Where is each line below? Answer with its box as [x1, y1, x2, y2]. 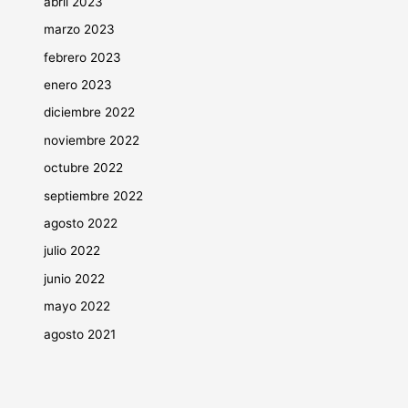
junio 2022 [44, 270, 106, 286]
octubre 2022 [44, 160, 124, 176]
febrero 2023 [44, 49, 122, 65]
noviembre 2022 [44, 132, 140, 148]
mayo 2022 [44, 299, 111, 314]
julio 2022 [44, 243, 101, 259]
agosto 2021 [44, 326, 117, 342]
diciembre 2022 [44, 105, 136, 120]
